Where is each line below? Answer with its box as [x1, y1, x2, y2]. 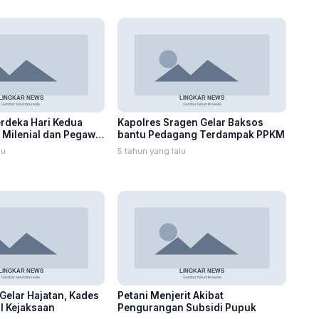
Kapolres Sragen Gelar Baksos [117, 116, 264, 128]
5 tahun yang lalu [117, 145, 187, 156]
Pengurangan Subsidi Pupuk [117, 301, 257, 313]
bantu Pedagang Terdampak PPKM [117, 128, 286, 140]
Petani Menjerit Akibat [117, 289, 224, 301]
